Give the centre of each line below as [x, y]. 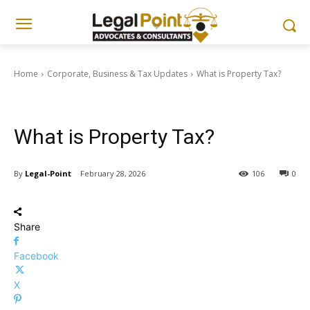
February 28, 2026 [113, 174]
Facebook [36, 256]
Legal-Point [48, 173]
